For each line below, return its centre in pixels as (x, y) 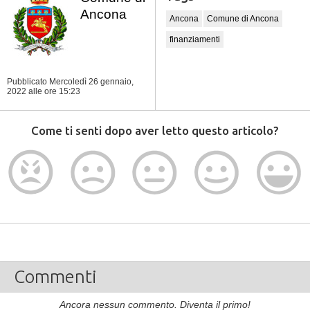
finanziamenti (195, 39)
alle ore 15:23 (54, 91)
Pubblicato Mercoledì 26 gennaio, (70, 82)
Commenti (55, 276)
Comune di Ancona (243, 19)
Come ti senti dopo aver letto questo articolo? (155, 130)
